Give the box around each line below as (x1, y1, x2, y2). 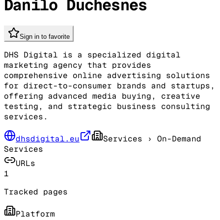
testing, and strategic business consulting (4, 101, 210, 111)
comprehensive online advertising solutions (4, 70, 210, 81)
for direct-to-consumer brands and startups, (4, 80, 215, 91)
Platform (16, 208, 55, 219)
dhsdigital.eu (16, 133, 80, 144)
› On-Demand (142, 133, 201, 144)
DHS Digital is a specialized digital (4, 49, 181, 60)
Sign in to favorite (20, 32, 70, 40)
